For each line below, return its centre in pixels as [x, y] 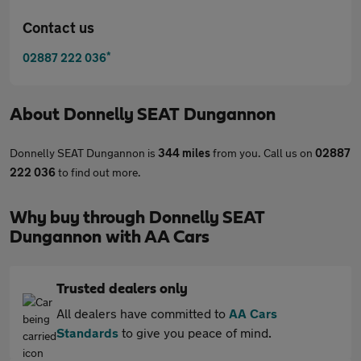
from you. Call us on [263, 153]
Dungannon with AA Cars [110, 237]
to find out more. [98, 172]
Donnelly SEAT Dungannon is [84, 153]
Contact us [58, 27]
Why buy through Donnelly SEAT [137, 218]
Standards [87, 332]
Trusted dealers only [122, 289]
